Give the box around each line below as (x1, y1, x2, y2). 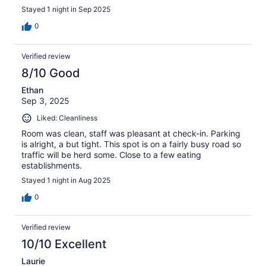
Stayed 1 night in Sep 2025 (21, 5, 110, 14)
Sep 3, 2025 (21, 96, 69, 106)
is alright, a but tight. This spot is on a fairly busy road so (21, 138, 241, 149)
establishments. (21, 160, 82, 170)
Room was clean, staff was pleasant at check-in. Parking (21, 128, 240, 138)
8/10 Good (21, 66, 80, 81)
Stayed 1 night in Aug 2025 (21, 175, 110, 185)
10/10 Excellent (21, 236, 106, 251)
